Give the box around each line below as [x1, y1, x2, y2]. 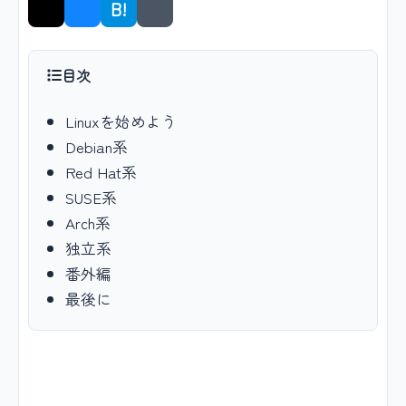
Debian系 [65, 135, 128, 158]
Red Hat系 [65, 160, 137, 183]
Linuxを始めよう [65, 110, 177, 132]
